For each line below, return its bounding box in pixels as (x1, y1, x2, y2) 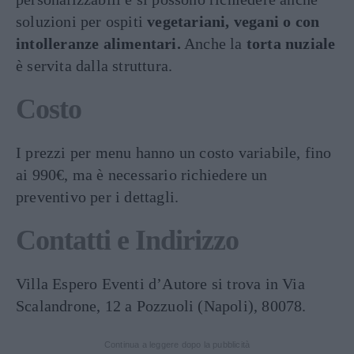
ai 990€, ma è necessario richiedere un (16, 165, 268, 183)
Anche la (180, 34, 247, 52)
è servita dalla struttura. (16, 56, 173, 74)
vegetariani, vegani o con (147, 12, 320, 30)
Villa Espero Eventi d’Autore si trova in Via (16, 274, 305, 292)
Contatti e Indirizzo (16, 224, 239, 256)
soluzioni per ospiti (16, 12, 148, 30)
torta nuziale (246, 34, 336, 52)
